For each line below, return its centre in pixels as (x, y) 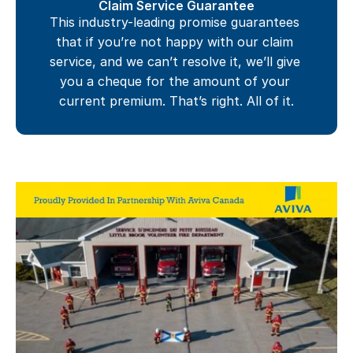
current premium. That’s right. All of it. (176, 101)
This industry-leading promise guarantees (175, 22)
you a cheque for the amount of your (175, 81)
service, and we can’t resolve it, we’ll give (175, 61)
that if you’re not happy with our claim (175, 42)
